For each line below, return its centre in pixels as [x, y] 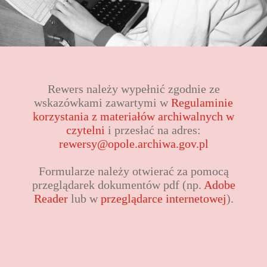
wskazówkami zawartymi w [103, 103]
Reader [51, 198]
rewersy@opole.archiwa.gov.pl [133, 144]
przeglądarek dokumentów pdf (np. [118, 185]
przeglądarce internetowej [163, 198]
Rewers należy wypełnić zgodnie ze [133, 89]
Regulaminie [202, 103]
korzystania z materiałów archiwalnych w [133, 116]
